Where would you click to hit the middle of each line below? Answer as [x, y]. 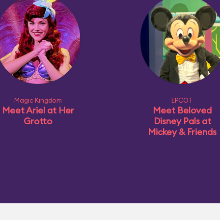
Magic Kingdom [38, 100]
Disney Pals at [182, 121]
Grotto [38, 121]
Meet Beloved [182, 110]
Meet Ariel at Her [38, 110]
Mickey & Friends [182, 132]
